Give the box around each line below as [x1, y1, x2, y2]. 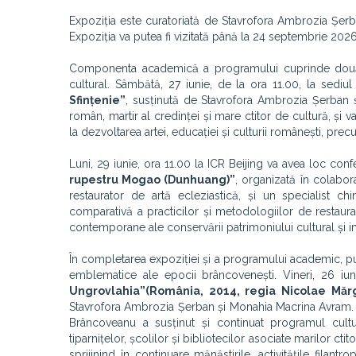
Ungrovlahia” [69, 284, 145, 297]
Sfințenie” [69, 94, 126, 106]
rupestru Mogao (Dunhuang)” [69, 173, 236, 186]
